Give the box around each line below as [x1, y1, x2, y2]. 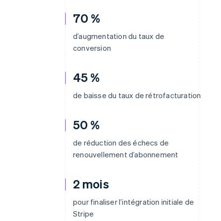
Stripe [73, 209, 94, 219]
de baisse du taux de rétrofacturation [73, 90, 201, 100]
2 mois [73, 176, 109, 191]
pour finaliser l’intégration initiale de [73, 197, 194, 207]
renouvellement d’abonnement [73, 149, 179, 159]
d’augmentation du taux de [73, 31, 164, 41]
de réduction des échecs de [73, 138, 169, 147]
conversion [73, 43, 111, 53]
